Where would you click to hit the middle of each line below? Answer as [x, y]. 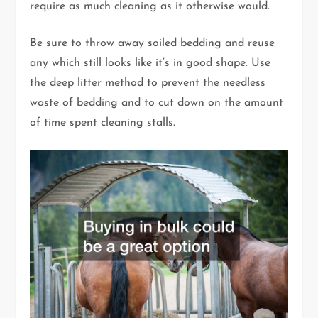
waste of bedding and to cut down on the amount [157, 103]
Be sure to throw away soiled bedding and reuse [153, 44]
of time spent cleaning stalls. [103, 123]
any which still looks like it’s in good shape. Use [150, 64]
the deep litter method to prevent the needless [148, 83]
